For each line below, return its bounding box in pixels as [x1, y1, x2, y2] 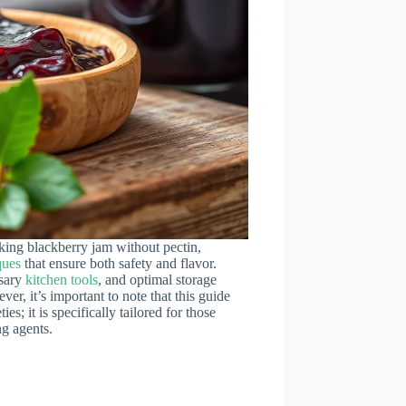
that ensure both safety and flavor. [21, 256, 217, 272]
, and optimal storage [98, 272, 217, 288]
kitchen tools [25, 272, 98, 288]
